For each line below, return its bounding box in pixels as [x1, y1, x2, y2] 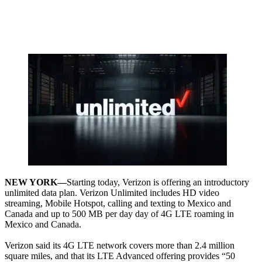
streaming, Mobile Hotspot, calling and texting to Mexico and [5, 198, 231, 209]
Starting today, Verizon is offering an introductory [67, 177, 249, 188]
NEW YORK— [5, 177, 67, 188]
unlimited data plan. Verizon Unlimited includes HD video [5, 188, 219, 198]
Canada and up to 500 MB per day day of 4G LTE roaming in [5, 209, 234, 219]
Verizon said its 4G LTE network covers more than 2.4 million [5, 240, 235, 251]
